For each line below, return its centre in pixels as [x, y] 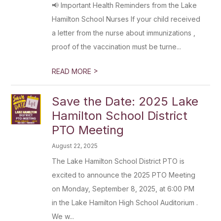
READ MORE [73, 71]
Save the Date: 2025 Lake [125, 101]
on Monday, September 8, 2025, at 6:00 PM [123, 189]
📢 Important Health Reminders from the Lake [125, 5]
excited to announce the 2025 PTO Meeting [124, 175]
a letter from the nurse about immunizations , [124, 33]
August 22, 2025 [75, 146]
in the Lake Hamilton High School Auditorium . [125, 203]
